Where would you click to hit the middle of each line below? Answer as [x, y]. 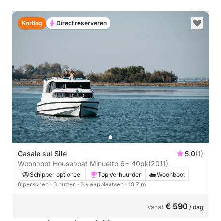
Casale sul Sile [42, 153]
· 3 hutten [64, 184]
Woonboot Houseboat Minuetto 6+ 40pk [140, 163]
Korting [32, 23]
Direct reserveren [81, 23]
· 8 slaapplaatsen [101, 184]
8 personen [34, 184]
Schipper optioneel [56, 174]
